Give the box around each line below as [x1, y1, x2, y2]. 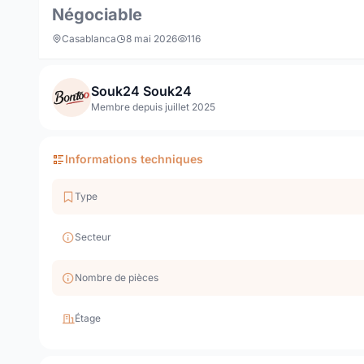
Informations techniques [65, 152, 203, 166]
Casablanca [62, 32, 116, 45]
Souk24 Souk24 [91, 83, 192, 99]
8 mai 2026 [126, 32, 177, 45]
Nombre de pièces [75, 271, 158, 284]
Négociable [52, 5, 142, 24]
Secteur [75, 231, 111, 243]
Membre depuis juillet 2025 [91, 101, 215, 113]
